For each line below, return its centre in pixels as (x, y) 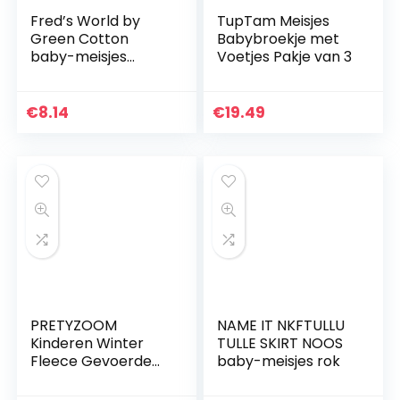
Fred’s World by (86, 21)
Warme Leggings (89, 379)
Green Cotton (80, 39)
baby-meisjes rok (279, 362)
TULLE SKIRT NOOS (280, 344)
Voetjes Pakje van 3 (285, 57)
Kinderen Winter (87, 344)
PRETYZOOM (74, 326)
